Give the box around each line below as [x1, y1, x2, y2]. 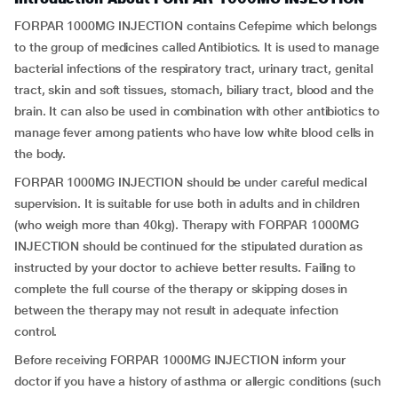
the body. [14, 147, 67, 161]
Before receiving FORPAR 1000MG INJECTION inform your [14, 353, 346, 367]
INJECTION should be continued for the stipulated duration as [14, 239, 363, 253]
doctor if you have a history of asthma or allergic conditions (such [14, 374, 381, 388]
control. [14, 324, 58, 338]
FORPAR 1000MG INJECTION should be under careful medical [14, 175, 367, 189]
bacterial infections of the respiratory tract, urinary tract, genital [14, 61, 373, 76]
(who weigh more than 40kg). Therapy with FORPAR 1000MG [14, 218, 359, 232]
